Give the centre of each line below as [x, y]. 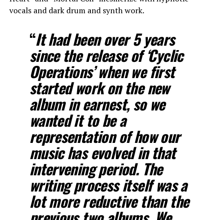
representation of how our [105, 136]
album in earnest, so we [97, 104]
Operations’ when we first [102, 71]
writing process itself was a [108, 185]
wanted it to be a [78, 120]
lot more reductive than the [109, 201]
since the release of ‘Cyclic [106, 55]
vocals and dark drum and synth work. [77, 10]
